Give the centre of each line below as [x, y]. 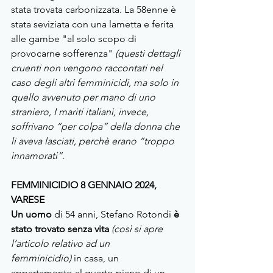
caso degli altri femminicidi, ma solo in [96, 83]
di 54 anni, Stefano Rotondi [114, 214]
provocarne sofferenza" [63, 54]
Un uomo [33, 214]
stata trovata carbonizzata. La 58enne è [95, 10]
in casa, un [96, 258]
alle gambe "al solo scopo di [75, 39]
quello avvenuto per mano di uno [84, 97]
